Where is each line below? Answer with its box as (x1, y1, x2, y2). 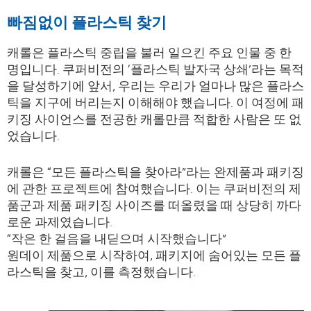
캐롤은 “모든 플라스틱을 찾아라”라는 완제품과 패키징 (7, 161, 304, 181)
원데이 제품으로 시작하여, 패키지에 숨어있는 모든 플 (7, 244, 301, 264)
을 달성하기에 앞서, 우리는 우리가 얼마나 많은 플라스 (7, 75, 304, 95)
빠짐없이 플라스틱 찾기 (7, 9, 167, 33)
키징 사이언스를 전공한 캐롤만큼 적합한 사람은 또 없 (7, 108, 301, 128)
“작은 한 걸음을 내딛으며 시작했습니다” (7, 228, 226, 248)
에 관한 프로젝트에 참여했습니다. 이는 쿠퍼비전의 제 (7, 178, 301, 198)
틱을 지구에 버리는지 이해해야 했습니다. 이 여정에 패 (7, 92, 304, 112)
